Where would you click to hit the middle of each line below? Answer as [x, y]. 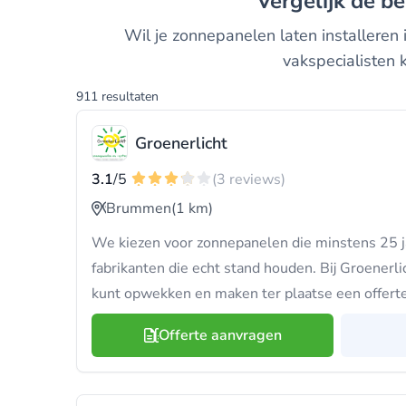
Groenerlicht [181, 143]
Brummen [139, 208]
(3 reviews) [249, 179]
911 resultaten [117, 97]
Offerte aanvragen [220, 335]
